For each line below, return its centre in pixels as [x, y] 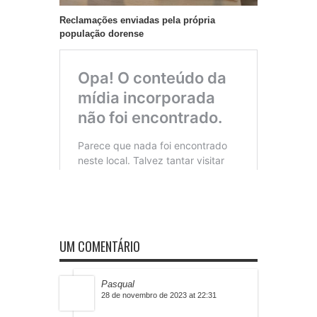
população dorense [102, 34]
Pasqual [118, 284]
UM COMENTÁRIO [100, 247]
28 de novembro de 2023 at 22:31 [159, 295]
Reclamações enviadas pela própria [137, 21]
